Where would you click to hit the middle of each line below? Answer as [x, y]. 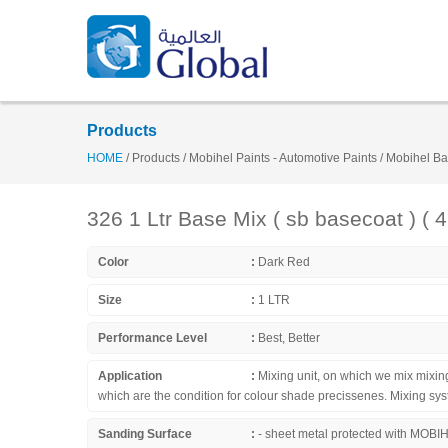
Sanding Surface [145, 434]
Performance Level [152, 338]
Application [130, 376]
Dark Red [284, 262]
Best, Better [289, 338]
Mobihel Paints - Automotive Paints [283, 158]
